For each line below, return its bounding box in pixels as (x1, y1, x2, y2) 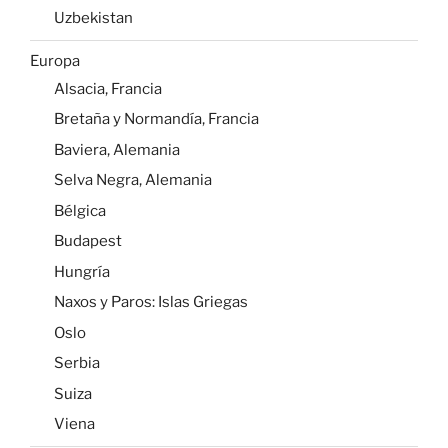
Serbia (54, 354, 100, 373)
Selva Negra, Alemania (54, 171, 212, 190)
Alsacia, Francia (54, 79, 162, 98)
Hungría (54, 262, 110, 281)
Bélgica (54, 201, 106, 220)
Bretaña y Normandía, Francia (54, 110, 259, 129)
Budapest (54, 232, 122, 251)
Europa (30, 51, 80, 70)
